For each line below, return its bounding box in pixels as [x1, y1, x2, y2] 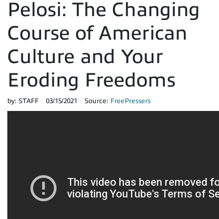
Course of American [7, 22, 187, 44]
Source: [85, 97, 110, 105]
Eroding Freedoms [7, 68, 175, 91]
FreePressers [110, 97, 151, 105]
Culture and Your [7, 45, 163, 67]
